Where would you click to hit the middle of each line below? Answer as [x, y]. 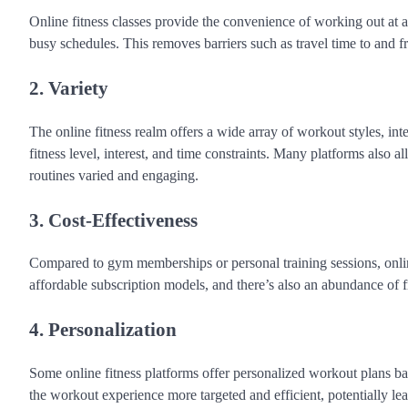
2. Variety [69, 87]
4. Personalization [103, 330]
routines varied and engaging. [114, 175]
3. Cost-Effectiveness [113, 219]
